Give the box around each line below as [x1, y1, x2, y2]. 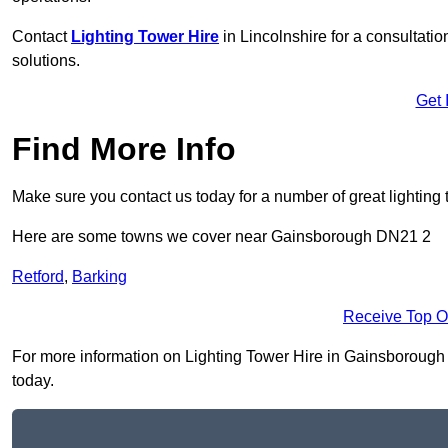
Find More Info [12, 131, 236, 168]
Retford [12, 268, 64, 286]
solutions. [12, 52, 80, 70]
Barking [72, 268, 127, 286]
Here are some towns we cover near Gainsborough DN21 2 [12, 228, 431, 246]
